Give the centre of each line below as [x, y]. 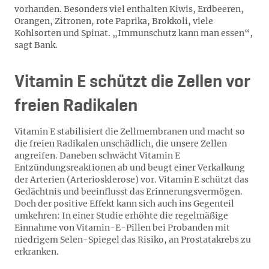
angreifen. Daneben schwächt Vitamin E [97, 156]
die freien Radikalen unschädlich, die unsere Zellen [121, 144]
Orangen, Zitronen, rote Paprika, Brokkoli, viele [114, 21]
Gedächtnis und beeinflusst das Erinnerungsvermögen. [128, 192]
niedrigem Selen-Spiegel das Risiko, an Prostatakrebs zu [133, 240]
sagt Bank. [36, 45]
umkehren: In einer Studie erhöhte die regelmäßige [121, 216]
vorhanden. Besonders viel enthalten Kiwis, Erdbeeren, [129, 9]
